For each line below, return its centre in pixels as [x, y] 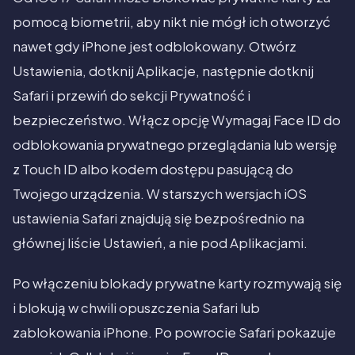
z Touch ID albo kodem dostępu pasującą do [153, 170]
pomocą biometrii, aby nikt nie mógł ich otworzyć [172, 22]
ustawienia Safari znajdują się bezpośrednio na [158, 219]
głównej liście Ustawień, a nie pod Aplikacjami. [160, 243]
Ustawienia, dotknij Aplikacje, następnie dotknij [163, 71]
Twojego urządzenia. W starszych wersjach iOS [160, 194]
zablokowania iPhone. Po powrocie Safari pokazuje [174, 333]
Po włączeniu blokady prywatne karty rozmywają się [177, 284]
